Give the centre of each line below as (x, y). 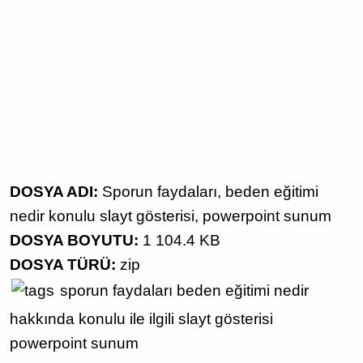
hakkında (42, 318)
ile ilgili (152, 318)
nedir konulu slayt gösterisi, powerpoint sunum (171, 216)
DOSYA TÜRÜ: (63, 265)
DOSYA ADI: (54, 192)
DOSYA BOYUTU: (74, 240)
